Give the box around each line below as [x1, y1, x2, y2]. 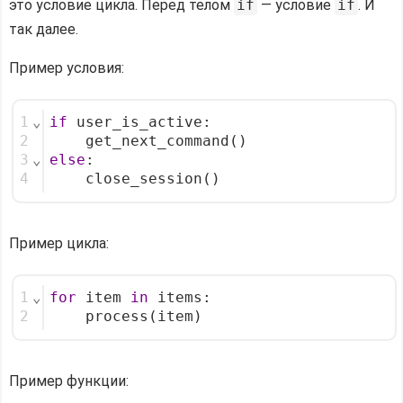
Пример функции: [9, 372, 129, 390]
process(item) [49, 308, 202, 325]
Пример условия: [9, 58, 124, 76]
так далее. [9, 20, 78, 38]
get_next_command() [49, 132, 247, 149]
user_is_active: [67, 113, 211, 130]
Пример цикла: [9, 234, 109, 252]
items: [148, 289, 211, 306]
